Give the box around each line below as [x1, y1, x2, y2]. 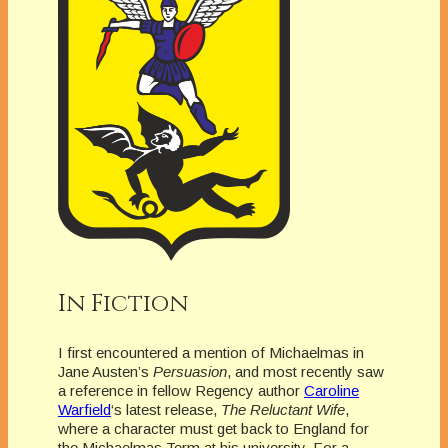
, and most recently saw [227, 363, 384, 381]
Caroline [304, 382, 359, 400]
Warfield [58, 401, 111, 419]
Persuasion [153, 363, 227, 381]
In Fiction [58, 288, 188, 321]
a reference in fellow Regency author [58, 382, 304, 400]
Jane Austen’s [58, 363, 153, 381]
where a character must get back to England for [58, 420, 369, 438]
